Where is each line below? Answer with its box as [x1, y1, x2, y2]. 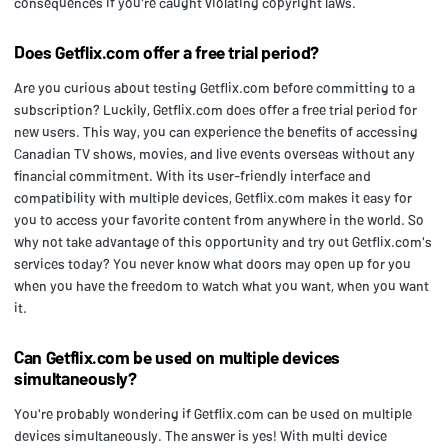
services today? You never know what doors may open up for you [14, 254, 411, 272]
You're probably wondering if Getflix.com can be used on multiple [14, 404, 412, 422]
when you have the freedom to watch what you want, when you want [14, 276, 429, 294]
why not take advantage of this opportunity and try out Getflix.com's [14, 232, 432, 250]
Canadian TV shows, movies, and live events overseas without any [14, 144, 415, 162]
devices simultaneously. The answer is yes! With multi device [14, 426, 387, 444]
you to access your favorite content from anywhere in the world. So [14, 210, 424, 228]
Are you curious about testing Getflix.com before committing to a [14, 78, 415, 96]
